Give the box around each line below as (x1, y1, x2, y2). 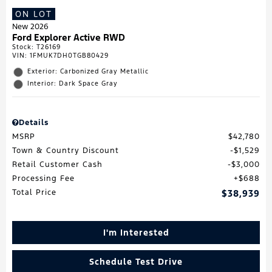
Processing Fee (12, 174, 75, 184)
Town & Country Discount (12, 146, 119, 156)
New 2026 (12, 22, 49, 32)
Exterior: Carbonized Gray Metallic (27, 67, 149, 76)
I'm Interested (103, 227, 169, 239)
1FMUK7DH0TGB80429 (30, 52, 109, 60)
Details (19, 118, 49, 128)
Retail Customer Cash (12, 160, 103, 170)
